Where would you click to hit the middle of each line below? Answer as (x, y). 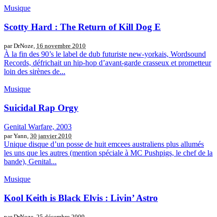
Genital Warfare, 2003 (38, 126)
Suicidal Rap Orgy (41, 108)
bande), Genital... (30, 161)
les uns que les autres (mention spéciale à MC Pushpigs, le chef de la (108, 153)
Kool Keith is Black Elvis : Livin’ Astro (81, 198)
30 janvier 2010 (51, 136)
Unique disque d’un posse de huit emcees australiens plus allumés (104, 144)
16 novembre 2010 (61, 46)
